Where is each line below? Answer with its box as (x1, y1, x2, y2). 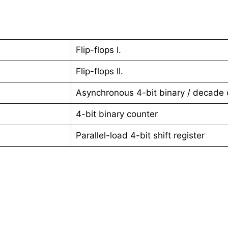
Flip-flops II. (75, 66, 123, 76)
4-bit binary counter (75, 108, 158, 119)
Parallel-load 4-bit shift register (75, 130, 205, 140)
